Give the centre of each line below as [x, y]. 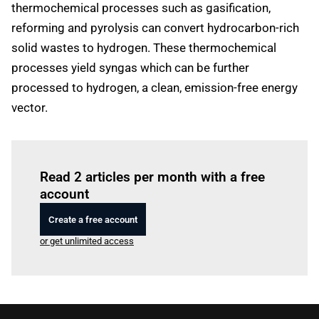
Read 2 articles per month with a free [152, 177]
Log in [122, 157]
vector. [30, 108]
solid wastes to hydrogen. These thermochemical [144, 48]
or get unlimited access [87, 241]
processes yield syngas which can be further [130, 68]
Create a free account [93, 219]
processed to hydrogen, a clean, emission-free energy [155, 88]
